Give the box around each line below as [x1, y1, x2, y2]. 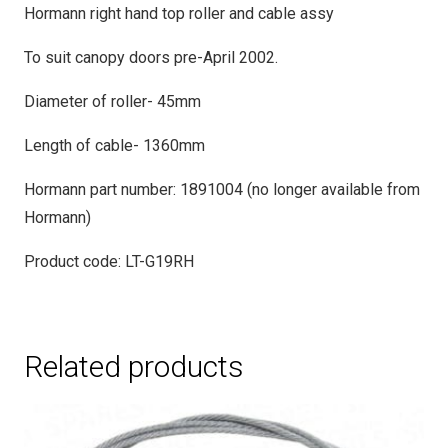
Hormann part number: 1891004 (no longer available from [24, 179, 420, 199]
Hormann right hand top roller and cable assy [24, 3, 334, 23]
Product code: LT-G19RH [24, 251, 194, 271]
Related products [24, 348, 244, 384]
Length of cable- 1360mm [24, 135, 205, 155]
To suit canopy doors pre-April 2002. [24, 47, 278, 67]
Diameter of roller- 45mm [24, 91, 201, 111]
